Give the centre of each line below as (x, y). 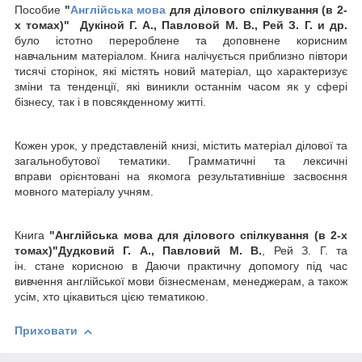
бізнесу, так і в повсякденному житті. (110, 102)
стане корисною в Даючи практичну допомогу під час (191, 266)
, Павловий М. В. (206, 251)
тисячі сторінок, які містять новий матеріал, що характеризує (181, 72)
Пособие (40, 10)
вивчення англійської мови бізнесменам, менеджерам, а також (181, 282)
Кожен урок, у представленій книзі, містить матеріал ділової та (181, 146)
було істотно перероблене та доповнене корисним (181, 41)
